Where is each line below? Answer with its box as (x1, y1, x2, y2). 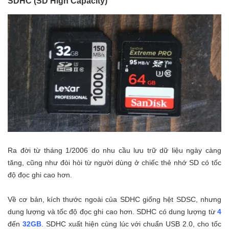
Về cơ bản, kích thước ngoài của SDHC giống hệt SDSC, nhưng (8, 195, 221, 204)
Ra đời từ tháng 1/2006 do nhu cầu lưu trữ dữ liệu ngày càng (8, 146, 221, 155)
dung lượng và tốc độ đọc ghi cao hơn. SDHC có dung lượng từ (8, 208, 217, 216)
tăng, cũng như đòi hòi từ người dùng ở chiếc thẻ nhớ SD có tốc (8, 158, 221, 167)
